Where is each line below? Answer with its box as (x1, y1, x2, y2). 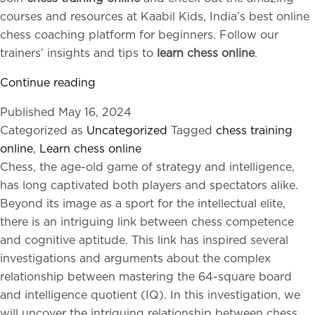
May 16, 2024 (58, 107, 131, 118)
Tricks (95, 131, 127, 143)
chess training (216, 125, 292, 136)
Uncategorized (86, 125, 167, 136)
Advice (95, 205, 134, 216)
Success (95, 186, 139, 198)
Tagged (171, 125, 216, 136)
